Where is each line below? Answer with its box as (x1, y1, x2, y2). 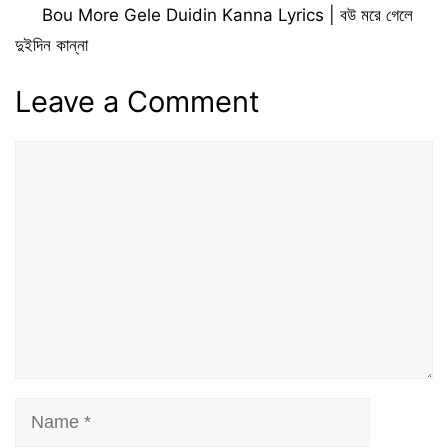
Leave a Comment (15, 84, 260, 120)
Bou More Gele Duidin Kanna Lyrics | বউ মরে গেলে (42, 4, 414, 25)
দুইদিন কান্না (15, 34, 88, 55)
